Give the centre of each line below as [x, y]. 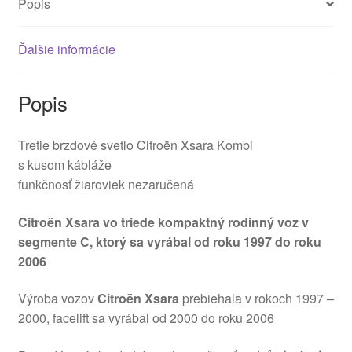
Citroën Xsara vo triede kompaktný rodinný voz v [163, 222]
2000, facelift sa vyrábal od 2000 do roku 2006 [146, 318]
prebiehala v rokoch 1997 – [258, 299]
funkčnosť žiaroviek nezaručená [106, 184]
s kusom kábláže [64, 164]
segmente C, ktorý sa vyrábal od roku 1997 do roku [169, 241]
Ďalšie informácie [66, 49]
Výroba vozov [56, 299]
